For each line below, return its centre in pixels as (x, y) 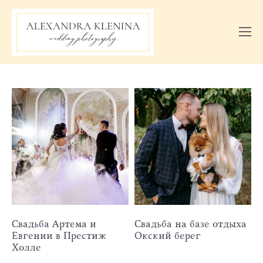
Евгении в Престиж (59, 235)
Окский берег (168, 235)
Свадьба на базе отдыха (190, 223)
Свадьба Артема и (54, 223)
